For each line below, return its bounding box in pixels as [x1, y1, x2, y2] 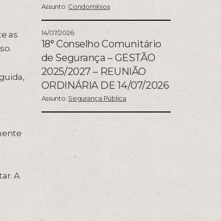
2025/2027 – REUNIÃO [41, 66, 146, 78]
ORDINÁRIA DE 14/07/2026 [41, 79, 169, 92]
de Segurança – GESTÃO [41, 52, 155, 64]
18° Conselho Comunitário [41, 38, 161, 50]
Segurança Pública [68, 94, 126, 103]
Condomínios [68, 2, 110, 11]
